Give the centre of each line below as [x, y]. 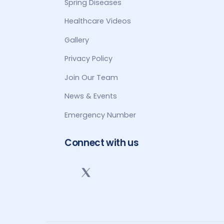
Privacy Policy [89, 59]
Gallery [77, 40]
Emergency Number [100, 115]
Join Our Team [91, 77]
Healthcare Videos [98, 21]
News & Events [91, 96]
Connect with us [102, 143]
